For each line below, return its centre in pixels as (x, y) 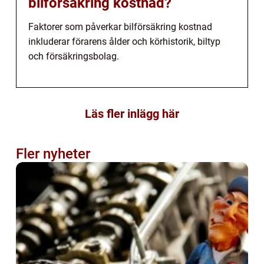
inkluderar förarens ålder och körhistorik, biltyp (124, 41)
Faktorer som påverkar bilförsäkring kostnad (120, 27)
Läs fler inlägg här (132, 113)
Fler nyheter (53, 154)
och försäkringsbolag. (74, 56)
